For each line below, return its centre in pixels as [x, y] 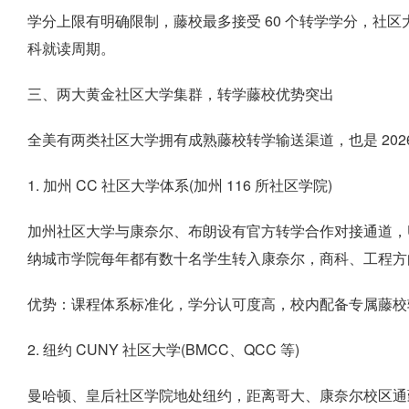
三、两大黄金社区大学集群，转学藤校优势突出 [181, 94]
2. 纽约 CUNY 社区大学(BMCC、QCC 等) [163, 349]
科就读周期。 [71, 48]
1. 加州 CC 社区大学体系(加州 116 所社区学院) [180, 185]
